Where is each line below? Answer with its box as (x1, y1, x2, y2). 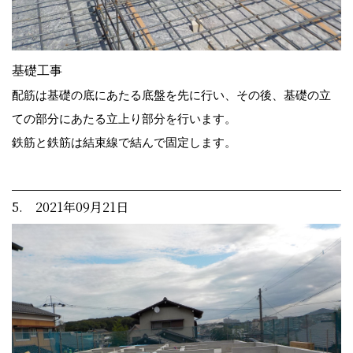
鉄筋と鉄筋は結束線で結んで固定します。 (12, 136, 236, 149)
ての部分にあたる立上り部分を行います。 (12, 112, 236, 125)
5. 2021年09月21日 (12, 198, 128, 216)
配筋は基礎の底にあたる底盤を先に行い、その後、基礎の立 (12, 88, 331, 102)
